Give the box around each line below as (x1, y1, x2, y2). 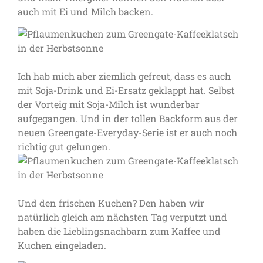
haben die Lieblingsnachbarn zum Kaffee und (18, 225, 221, 238)
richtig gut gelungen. (18, 140, 110, 153)
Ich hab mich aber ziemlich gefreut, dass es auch (18, 70, 231, 83)
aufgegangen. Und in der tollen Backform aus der (18, 112, 238, 125)
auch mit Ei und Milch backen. (18, 5, 153, 18)
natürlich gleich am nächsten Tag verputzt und (18, 211, 227, 224)
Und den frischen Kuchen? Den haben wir (18, 197, 204, 210)
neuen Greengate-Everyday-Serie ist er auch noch (18, 126, 237, 139)
